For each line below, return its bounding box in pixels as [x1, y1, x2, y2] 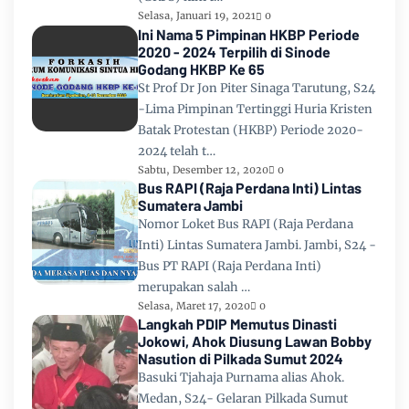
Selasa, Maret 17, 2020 [138, 299, 250, 312]
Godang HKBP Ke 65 [138, 59, 265, 78]
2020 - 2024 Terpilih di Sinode [138, 42, 330, 60]
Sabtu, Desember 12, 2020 [138, 163, 268, 176]
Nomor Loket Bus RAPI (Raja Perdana [138, 215, 353, 232]
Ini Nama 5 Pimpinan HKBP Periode [138, 25, 360, 43]
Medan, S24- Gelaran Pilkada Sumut [138, 391, 348, 407]
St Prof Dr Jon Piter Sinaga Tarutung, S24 [138, 79, 375, 96]
